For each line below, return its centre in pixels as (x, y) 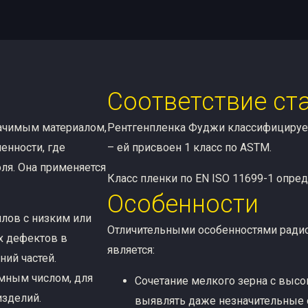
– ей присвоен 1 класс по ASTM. (190, 147)
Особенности (183, 204)
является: (131, 250)
